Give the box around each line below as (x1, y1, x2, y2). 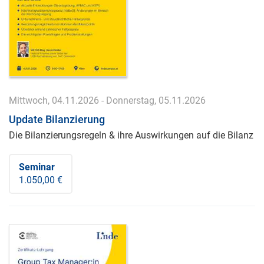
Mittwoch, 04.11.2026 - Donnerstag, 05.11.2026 (9, 94, 206, 106)
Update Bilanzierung (9, 113, 105, 126)
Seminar (19, 161, 55, 173)
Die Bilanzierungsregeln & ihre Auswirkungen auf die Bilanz (9, 129, 253, 141)
